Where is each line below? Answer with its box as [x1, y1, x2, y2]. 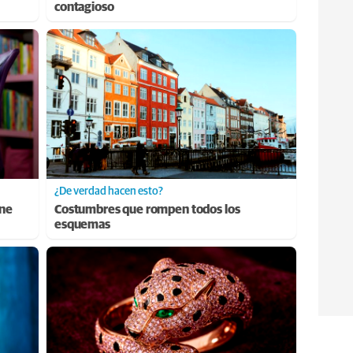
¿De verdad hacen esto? [54, 185, 163, 197]
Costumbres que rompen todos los [54, 203, 240, 216]
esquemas [54, 217, 110, 231]
